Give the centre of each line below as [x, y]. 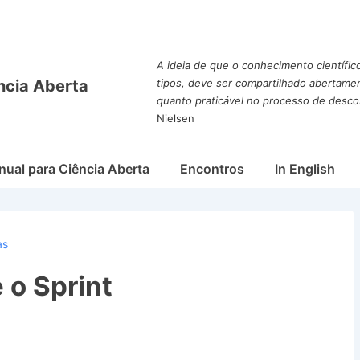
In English [305, 169]
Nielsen [175, 118]
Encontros [212, 169]
